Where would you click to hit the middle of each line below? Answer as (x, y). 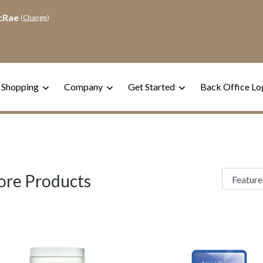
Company (84, 87)
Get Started (152, 87)
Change (35, 17)
